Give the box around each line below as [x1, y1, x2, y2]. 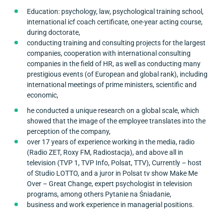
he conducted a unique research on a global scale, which [26, 106, 199, 114]
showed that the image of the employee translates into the [26, 116, 206, 125]
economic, [26, 91, 58, 99]
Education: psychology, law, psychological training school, [26, 7, 204, 15]
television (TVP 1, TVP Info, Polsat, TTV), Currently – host [26, 158, 202, 167]
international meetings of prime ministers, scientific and [26, 80, 197, 89]
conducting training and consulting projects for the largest [26, 38, 206, 47]
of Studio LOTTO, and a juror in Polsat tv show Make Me [26, 169, 198, 177]
